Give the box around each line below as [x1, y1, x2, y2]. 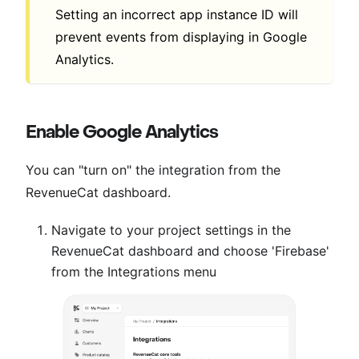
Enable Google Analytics [26, 120, 218, 143]
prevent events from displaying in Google [55, 28, 307, 45]
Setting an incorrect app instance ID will [55, 6, 298, 22]
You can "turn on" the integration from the [26, 161, 280, 178]
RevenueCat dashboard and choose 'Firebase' [51, 242, 329, 259]
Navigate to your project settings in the [51, 221, 291, 238]
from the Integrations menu [51, 263, 216, 280]
